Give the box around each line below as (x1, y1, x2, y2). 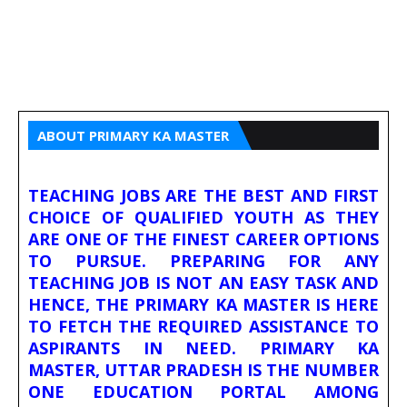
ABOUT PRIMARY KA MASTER (37, 126, 229, 145)
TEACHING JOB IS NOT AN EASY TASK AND (28, 272, 379, 294)
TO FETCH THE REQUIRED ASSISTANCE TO (28, 315, 379, 338)
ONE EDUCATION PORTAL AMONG (28, 381, 379, 403)
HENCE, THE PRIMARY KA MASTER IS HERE (28, 293, 379, 316)
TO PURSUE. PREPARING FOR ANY (28, 250, 379, 273)
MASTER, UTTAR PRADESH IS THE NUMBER (28, 359, 379, 382)
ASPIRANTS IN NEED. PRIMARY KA (28, 337, 379, 360)
